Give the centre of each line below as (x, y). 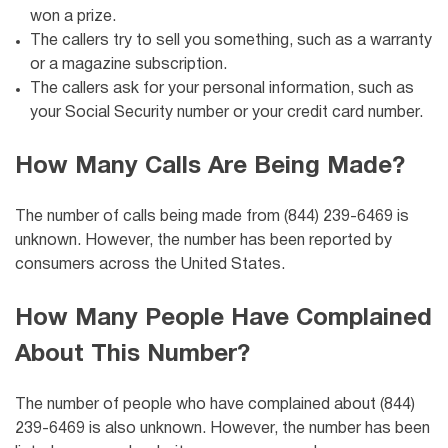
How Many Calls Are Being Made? (210, 167)
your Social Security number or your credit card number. (226, 113)
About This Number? (132, 354)
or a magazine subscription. (128, 65)
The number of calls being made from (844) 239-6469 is (212, 216)
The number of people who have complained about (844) (215, 404)
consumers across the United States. (150, 264)
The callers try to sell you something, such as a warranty (231, 41)
